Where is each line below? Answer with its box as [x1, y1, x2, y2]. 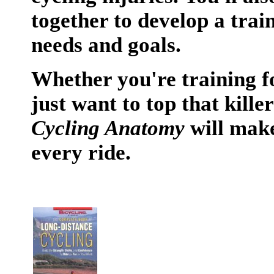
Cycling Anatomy [31, 116, 185, 140]
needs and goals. [31, 33, 181, 57]
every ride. [31, 141, 136, 165]
